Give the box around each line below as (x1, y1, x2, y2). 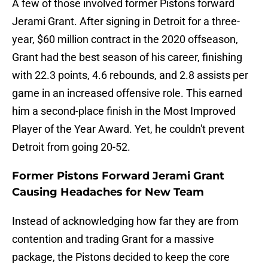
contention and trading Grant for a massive (12, 233, 214, 246)
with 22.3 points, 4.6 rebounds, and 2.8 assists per (12, 69, 248, 82)
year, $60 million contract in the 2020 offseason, (12, 33, 238, 46)
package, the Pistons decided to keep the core (12, 251, 230, 264)
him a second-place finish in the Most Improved (12, 105, 236, 118)
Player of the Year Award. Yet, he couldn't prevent (12, 123, 245, 136)
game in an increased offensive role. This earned (12, 87, 242, 100)
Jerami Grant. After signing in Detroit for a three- (12, 15, 240, 28)
